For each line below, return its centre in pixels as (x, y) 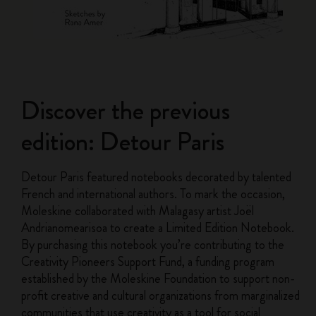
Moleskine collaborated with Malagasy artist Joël (138, 211)
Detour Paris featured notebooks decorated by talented (157, 177)
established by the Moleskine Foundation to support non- (158, 279)
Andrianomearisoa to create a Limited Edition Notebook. (158, 228)
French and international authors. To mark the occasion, (153, 194)
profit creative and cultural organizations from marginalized (161, 296)
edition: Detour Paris (123, 142)
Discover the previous (126, 111)
